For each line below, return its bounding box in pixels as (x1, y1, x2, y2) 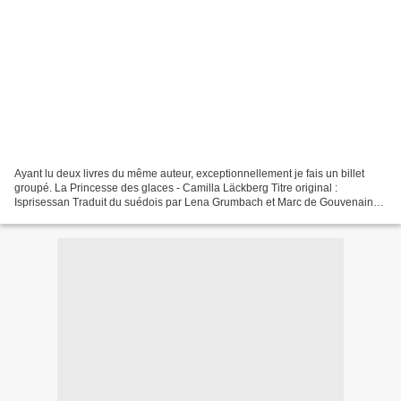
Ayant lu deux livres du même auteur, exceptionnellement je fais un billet (14, 166, 364, 180)
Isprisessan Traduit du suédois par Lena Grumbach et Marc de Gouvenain (14, 195, 373, 209)
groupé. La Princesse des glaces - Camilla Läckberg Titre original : (14, 181, 337, 194)
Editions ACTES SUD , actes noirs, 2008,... (14, 209, 220, 223)
